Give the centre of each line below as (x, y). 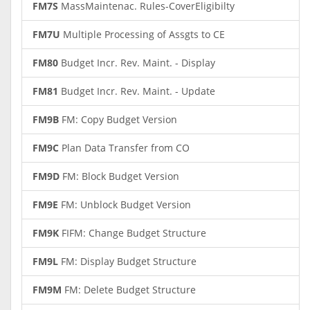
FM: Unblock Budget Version (125, 204)
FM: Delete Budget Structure (129, 290)
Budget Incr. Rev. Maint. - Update (137, 91)
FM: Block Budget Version (119, 176)
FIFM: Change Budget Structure (133, 233)
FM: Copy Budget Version (118, 119)
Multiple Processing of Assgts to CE (143, 34)
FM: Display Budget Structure (127, 261)
